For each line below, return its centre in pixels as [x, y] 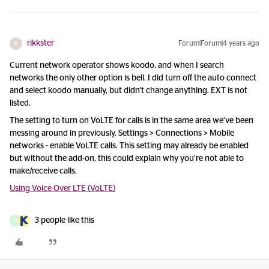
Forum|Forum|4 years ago [219, 43]
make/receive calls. [43, 171]
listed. [20, 103]
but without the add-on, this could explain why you [102, 159]
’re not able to [219, 159]
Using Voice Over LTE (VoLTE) [62, 189]
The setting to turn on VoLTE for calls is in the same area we [116, 121]
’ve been [238, 121]
